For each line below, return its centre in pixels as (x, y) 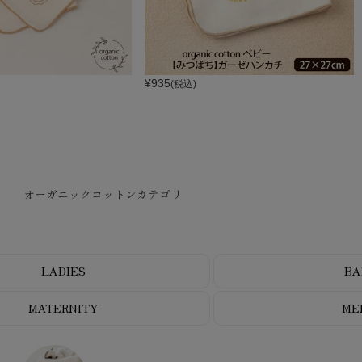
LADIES (63, 270)
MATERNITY (63, 307)
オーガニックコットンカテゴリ (103, 194)
